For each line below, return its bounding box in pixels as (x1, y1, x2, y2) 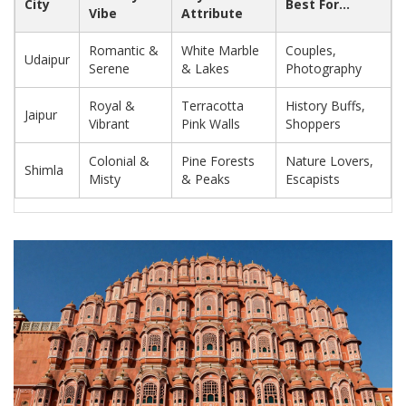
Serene (89, 60, 130, 78)
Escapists (285, 170, 340, 188)
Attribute (181, 5, 243, 23)
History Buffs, (285, 97, 365, 115)
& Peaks (181, 170, 230, 188)
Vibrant (89, 115, 130, 133)
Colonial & (89, 152, 150, 170)
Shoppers (285, 115, 341, 133)
